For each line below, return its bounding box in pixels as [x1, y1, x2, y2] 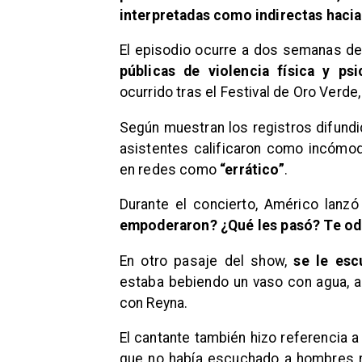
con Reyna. [119, 294, 188, 311]
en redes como [119, 161, 221, 178]
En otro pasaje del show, [119, 252, 288, 269]
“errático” [220, 161, 284, 178]
